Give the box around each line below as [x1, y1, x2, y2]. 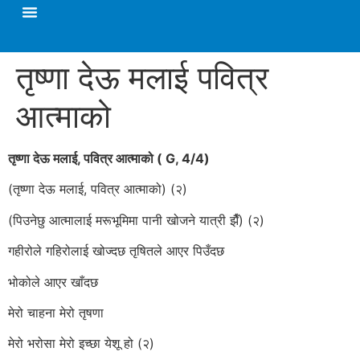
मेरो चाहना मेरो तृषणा [8, 304, 104, 321]
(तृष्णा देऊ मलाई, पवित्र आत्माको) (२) [8, 181, 187, 198]
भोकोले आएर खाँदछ [8, 273, 98, 290]
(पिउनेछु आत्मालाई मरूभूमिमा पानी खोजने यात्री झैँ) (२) [8, 211, 264, 228]
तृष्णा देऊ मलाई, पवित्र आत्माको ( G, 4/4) [8, 150, 210, 166]
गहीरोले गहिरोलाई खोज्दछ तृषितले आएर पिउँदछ [8, 243, 224, 260]
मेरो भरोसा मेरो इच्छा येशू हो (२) [8, 335, 154, 352]
